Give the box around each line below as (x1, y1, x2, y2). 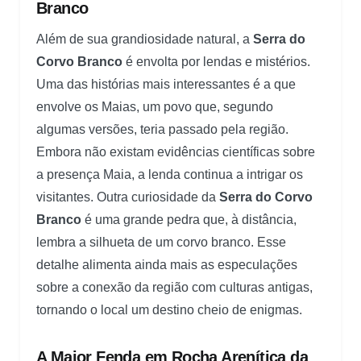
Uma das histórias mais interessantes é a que (36, 77, 296, 92)
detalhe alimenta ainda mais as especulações (36, 258, 297, 272)
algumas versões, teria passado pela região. (36, 122, 288, 137)
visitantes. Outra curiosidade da (36, 190, 219, 205)
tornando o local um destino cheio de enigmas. (36, 303, 302, 317)
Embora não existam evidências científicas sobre (36, 145, 315, 160)
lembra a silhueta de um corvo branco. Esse (36, 235, 286, 250)
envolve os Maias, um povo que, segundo (36, 100, 273, 114)
